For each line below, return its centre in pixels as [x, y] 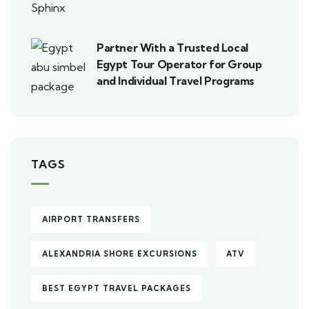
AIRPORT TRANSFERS [91, 220]
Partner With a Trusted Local [172, 48]
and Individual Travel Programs [176, 81]
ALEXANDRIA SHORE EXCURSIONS [120, 254]
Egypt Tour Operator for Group [179, 64]
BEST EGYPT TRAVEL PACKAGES [117, 289]
